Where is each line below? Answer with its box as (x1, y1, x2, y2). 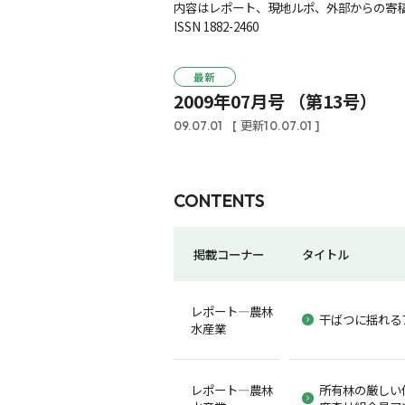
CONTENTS (173, 190, 265, 212)
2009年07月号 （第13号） (173, 89, 377, 115)
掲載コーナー (193, 244, 265, 263)
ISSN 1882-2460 (173, 16, 259, 35)
